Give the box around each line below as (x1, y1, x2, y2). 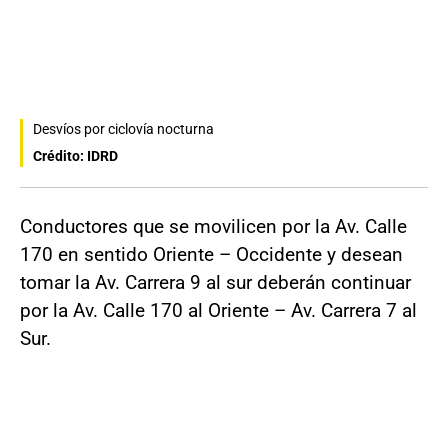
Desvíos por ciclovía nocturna (33, 121, 214, 138)
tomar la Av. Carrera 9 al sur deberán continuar (20, 271, 411, 295)
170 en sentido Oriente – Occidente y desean (20, 243, 403, 267)
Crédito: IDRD (33, 148, 118, 165)
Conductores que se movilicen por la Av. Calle (20, 215, 407, 239)
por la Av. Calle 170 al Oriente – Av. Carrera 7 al (20, 299, 417, 323)
